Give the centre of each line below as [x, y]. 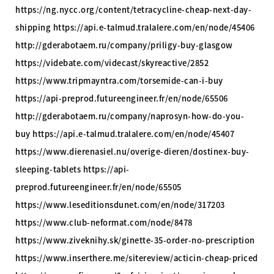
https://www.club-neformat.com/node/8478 [104, 222]
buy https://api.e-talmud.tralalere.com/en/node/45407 [125, 133]
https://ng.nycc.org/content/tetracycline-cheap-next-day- [133, 9]
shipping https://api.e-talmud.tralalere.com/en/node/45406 [135, 27]
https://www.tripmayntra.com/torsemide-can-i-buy [119, 80]
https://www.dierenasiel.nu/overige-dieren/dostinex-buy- [132, 151]
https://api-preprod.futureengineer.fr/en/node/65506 [122, 98]
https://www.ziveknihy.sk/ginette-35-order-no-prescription [135, 240]
